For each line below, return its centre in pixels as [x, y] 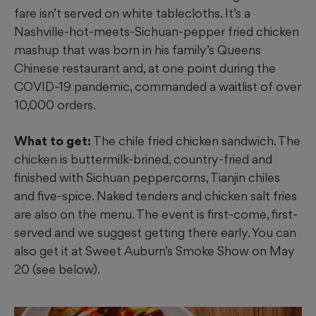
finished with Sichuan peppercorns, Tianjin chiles [147, 177]
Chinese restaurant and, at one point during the [145, 68]
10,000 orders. [55, 104]
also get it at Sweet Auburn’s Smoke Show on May [154, 250]
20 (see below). [57, 269]
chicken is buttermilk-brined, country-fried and [143, 159]
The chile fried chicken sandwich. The [196, 140]
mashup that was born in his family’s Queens [138, 49]
